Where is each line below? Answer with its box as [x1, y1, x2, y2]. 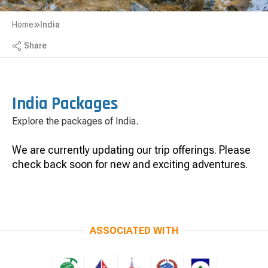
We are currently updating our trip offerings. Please [12, 144, 251, 157]
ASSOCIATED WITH [89, 225, 179, 237]
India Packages [12, 93, 118, 115]
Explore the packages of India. [12, 115, 138, 127]
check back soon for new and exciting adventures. [12, 158, 248, 171]
